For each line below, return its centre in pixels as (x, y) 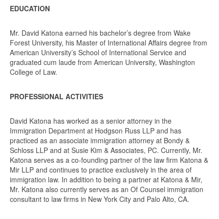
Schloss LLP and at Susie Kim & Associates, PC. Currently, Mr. (106, 150)
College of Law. (33, 72)
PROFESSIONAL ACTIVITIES (56, 96)
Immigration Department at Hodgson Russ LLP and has (96, 130)
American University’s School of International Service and (98, 52)
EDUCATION (30, 8)
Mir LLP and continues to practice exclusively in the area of (101, 169)
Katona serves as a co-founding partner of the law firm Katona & (109, 160)
